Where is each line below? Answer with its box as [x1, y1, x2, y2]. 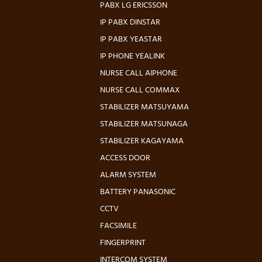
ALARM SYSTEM [100, 168, 156, 182]
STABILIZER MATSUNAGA [100, 118, 188, 131]
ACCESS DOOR [100, 151, 150, 165]
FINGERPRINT [100, 236, 146, 250]
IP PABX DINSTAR [100, 16, 160, 29]
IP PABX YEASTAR [100, 33, 162, 46]
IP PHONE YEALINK [100, 50, 165, 63]
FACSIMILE [100, 219, 137, 233]
